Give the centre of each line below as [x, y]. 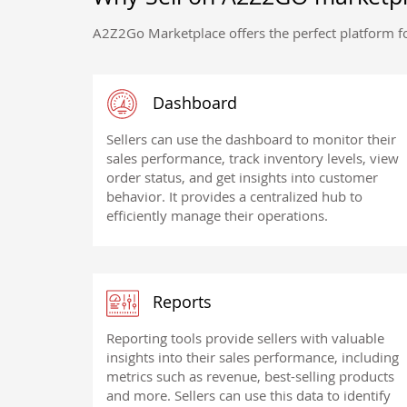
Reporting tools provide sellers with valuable [245, 338]
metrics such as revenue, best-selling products [250, 376]
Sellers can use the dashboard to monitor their [251, 139]
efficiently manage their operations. [217, 216]
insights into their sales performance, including [253, 357]
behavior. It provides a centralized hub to [234, 197]
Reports [180, 301]
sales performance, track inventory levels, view [253, 159]
